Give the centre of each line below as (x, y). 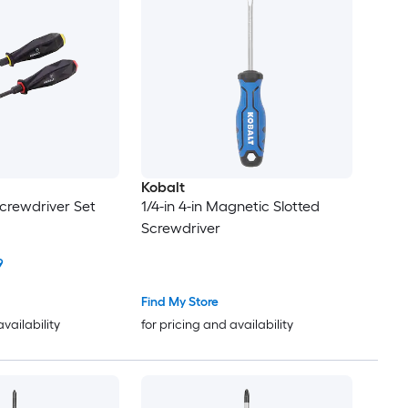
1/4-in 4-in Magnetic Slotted (230, 206)
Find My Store (179, 302)
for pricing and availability (217, 325)
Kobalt (163, 187)
